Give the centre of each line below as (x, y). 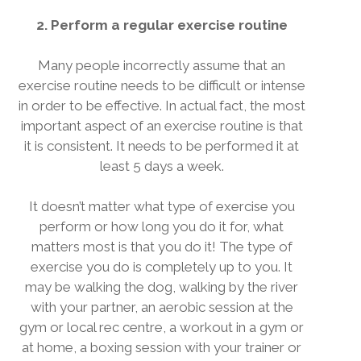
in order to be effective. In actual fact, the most (162, 106)
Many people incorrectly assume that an (162, 65)
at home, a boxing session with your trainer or (162, 347)
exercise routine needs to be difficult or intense (162, 85)
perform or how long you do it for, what (162, 226)
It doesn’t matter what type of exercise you (162, 206)
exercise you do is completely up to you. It (162, 267)
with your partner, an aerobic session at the (162, 307)
